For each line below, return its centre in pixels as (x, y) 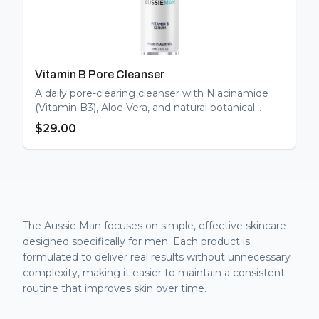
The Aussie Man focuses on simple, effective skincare (155, 226)
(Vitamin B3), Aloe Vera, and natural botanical (145, 108)
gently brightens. (77, 136)
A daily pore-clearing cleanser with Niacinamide (152, 93)
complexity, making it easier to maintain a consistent (154, 273)
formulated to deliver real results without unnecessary (157, 257)
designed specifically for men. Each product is (136, 241)
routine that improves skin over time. (115, 288)
